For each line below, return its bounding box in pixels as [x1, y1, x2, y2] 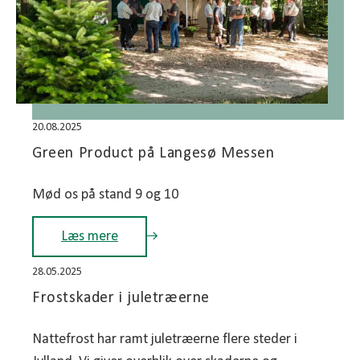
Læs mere [61, 228, 118, 244]
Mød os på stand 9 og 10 [32, 186, 178, 202]
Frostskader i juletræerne [32, 289, 210, 306]
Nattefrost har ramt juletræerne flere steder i [32, 331, 297, 347]
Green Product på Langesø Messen [32, 145, 275, 162]
